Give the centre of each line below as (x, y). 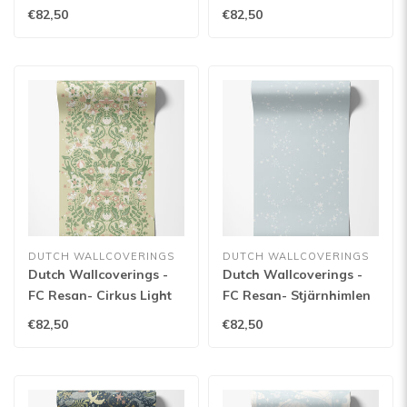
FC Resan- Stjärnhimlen (297, 295)
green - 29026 (71, 316)
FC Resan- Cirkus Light (100, 295)
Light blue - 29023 (278, 316)
